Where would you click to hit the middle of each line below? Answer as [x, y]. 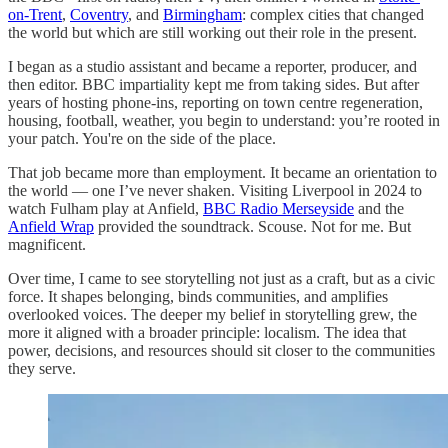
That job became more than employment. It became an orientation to [222, 172]
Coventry [99, 14]
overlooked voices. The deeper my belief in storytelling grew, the [212, 314]
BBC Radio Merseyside [278, 208]
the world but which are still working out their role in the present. [212, 32]
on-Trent [35, 14]
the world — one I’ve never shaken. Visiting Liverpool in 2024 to [215, 190]
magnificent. [47, 244]
